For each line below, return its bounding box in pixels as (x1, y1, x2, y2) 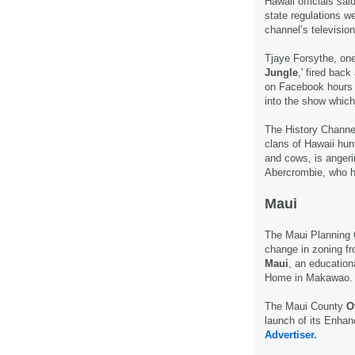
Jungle (265, 66, 298, 78)
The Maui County (265, 300, 346, 312)
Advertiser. (265, 328, 317, 341)
